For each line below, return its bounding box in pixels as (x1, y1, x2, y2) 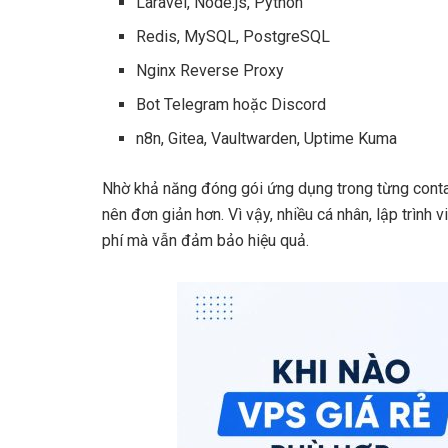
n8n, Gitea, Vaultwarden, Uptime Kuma (136, 128, 398, 148)
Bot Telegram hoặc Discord (136, 94, 327, 114)
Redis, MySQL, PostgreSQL (136, 26, 331, 46)
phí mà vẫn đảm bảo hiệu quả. (102, 230, 309, 250)
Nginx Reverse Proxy (136, 60, 285, 80)
